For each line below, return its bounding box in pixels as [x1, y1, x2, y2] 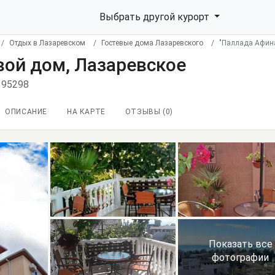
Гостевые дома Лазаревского [101, 39, 203, 47]
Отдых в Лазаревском [9, 39, 85, 47]
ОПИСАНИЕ [5, 107, 48, 116]
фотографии [212, 252, 269, 264]
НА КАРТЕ [67, 107, 106, 116]
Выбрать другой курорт [99, 11, 212, 23]
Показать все [208, 238, 273, 250]
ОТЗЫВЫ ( [125, 107, 166, 116]
